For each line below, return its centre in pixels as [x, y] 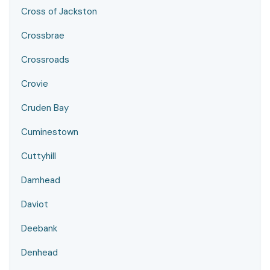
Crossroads [45, 60]
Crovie [35, 84]
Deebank [39, 228]
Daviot [35, 204]
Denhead [39, 253]
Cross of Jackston [59, 11]
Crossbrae [43, 36]
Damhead [41, 180]
